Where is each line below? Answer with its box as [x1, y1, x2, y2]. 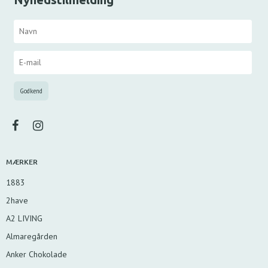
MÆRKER [6, 157, 38, 167]
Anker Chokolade [6, 248, 67, 260]
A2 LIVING [6, 212, 42, 224]
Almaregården [6, 230, 57, 242]
